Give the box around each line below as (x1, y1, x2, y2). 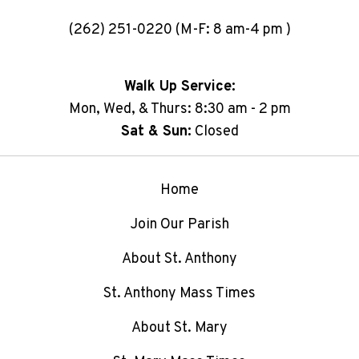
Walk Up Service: (123, 77, 236, 96)
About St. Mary (131, 318, 228, 337)
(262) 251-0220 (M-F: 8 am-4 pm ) (68, 20, 291, 39)
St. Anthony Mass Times (103, 284, 256, 303)
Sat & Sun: (120, 122, 192, 141)
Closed (191, 122, 239, 141)
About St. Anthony (122, 249, 237, 268)
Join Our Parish (130, 215, 229, 234)
